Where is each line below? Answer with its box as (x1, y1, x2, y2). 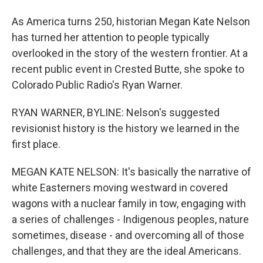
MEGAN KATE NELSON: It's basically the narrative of (12, 166, 251, 178)
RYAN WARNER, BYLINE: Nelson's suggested (12, 106, 220, 119)
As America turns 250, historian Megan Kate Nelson (12, 15, 250, 28)
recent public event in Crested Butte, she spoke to (12, 63, 244, 75)
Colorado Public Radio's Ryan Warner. (12, 79, 183, 91)
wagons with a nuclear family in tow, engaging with (12, 197, 246, 210)
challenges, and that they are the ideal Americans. (12, 245, 241, 257)
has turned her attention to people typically (12, 31, 210, 43)
